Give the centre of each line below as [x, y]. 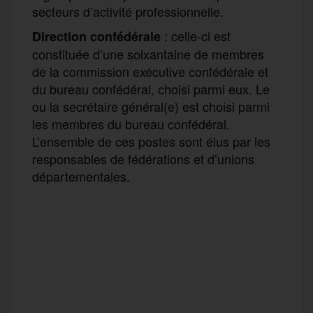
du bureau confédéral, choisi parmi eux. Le [151, 88]
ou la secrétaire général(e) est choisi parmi [151, 106]
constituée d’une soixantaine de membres [148, 53]
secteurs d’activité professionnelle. [128, 11]
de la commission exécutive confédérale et [150, 71]
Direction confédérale [96, 36]
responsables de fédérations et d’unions [143, 158]
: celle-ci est [196, 35]
